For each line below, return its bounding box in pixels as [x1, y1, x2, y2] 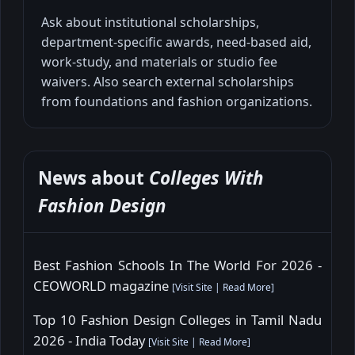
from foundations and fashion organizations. [41, 92, 312, 110]
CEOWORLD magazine [33, 277, 172, 296]
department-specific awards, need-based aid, [41, 32, 311, 51]
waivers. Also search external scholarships [41, 72, 294, 90]
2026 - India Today [33, 330, 148, 349]
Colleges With [149, 165, 264, 190]
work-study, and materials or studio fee [41, 52, 277, 71]
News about [38, 165, 149, 190]
